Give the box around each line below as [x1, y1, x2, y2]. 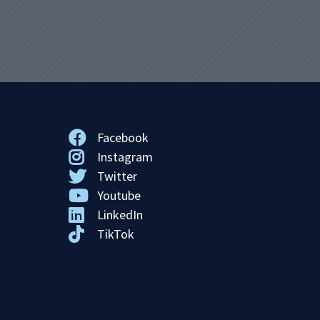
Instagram [97, 149, 153, 166]
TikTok [97, 226, 134, 243]
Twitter [97, 168, 137, 185]
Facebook [97, 129, 149, 146]
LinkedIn [97, 206, 143, 224]
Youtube [97, 187, 141, 204]
